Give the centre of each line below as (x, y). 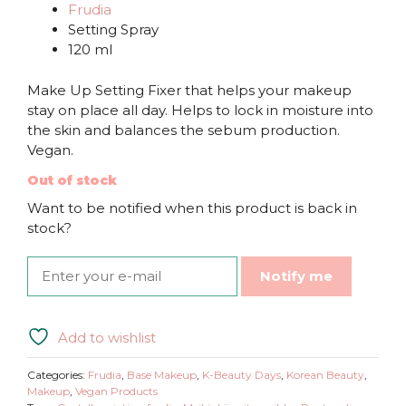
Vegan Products (116, 391)
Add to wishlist (107, 338)
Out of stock (72, 181)
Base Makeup (162, 375)
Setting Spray (113, 30)
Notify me (296, 276)
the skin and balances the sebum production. (184, 130)
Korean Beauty (325, 375)
